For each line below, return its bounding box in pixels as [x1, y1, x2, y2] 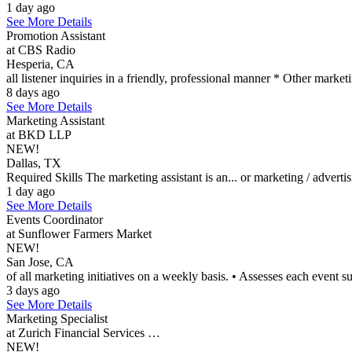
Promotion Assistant [6, 29, 105, 42]
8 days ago [6, 86, 60, 99]
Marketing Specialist [6, 312, 108, 325]
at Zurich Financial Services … [6, 326, 160, 339]
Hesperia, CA [6, 57, 75, 71]
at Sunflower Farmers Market [6, 227, 152, 240]
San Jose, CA [6, 255, 74, 269]
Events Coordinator [6, 213, 103, 226]
